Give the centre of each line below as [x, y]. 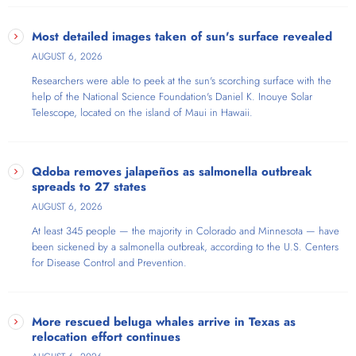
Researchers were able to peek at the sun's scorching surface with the [182, 81]
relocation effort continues [106, 337]
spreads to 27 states [89, 187]
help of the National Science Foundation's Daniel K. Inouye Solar [172, 97]
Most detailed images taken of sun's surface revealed [182, 37]
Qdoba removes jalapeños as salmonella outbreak [172, 172]
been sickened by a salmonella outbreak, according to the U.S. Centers [185, 247]
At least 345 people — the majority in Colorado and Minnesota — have [186, 231]
